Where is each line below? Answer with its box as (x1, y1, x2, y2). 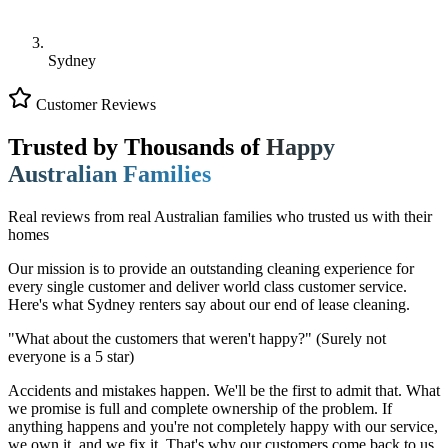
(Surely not (312, 330, 386, 348)
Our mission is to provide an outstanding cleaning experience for (8, 260, 414, 278)
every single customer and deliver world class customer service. (8, 278, 407, 296)
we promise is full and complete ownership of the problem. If (8, 400, 392, 418)
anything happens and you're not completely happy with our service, (8, 418, 438, 436)
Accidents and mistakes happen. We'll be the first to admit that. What (8, 382, 440, 400)
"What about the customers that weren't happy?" (8, 330, 312, 348)
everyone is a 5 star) (8, 348, 134, 366)
